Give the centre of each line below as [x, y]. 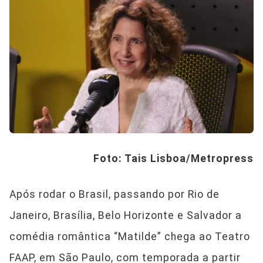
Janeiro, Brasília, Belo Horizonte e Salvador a [126, 216]
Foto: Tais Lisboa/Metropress [173, 159]
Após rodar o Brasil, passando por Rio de [114, 195]
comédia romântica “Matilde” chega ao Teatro [130, 237]
